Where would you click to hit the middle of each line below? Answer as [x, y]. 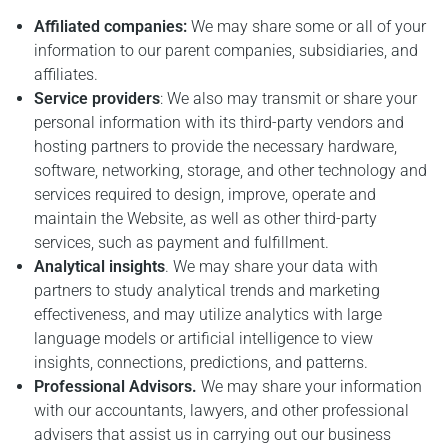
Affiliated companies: [113, 26]
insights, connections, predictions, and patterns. [201, 362]
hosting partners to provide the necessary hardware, [216, 146]
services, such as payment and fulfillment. [182, 242]
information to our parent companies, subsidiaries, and [226, 50]
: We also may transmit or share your [289, 98]
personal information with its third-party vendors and [219, 122]
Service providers [97, 98]
